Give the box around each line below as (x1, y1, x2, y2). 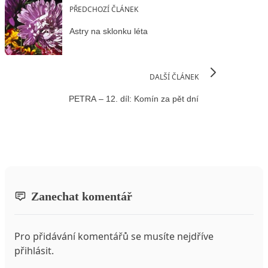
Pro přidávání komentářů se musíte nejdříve (14, 229, 214, 243)
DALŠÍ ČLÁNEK (150, 71, 199, 82)
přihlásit (14, 243, 51, 257)
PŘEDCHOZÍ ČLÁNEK (69, 4, 138, 14)
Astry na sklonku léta (69, 26, 148, 36)
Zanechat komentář (31, 189, 132, 203)
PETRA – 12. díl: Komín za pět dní (69, 94, 199, 104)
